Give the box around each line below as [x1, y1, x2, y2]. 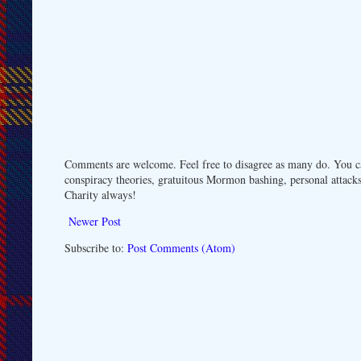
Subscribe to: [64, 239, 127, 255]
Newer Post [68, 213, 121, 229]
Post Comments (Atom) [127, 239, 235, 255]
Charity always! [64, 186, 136, 202]
